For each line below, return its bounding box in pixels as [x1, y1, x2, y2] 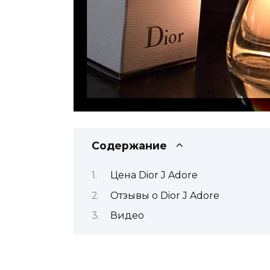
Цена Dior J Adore [110, 169, 198, 181]
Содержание [92, 139, 167, 152]
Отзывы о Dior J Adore [110, 189, 219, 201]
